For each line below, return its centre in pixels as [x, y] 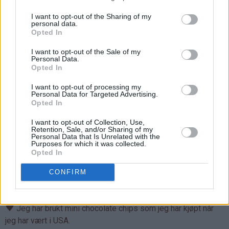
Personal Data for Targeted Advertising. [95, 94]
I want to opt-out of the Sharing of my [91, 16]
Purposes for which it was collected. [89, 143]
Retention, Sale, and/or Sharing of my [92, 129]
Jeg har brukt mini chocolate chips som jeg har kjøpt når [114, 208]
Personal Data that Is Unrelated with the [96, 136]
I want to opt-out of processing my [86, 87]
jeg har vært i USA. [39, 220]
